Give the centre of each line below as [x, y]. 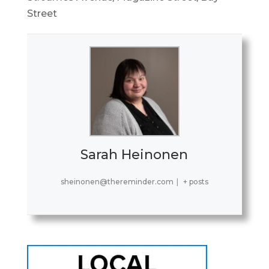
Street [42, 14]
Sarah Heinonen [134, 155]
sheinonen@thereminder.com [117, 182]
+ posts [196, 182]
